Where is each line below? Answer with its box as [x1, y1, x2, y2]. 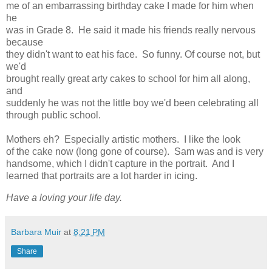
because [6, 37, 43, 48]
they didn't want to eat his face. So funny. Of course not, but [6, 49, 260, 60]
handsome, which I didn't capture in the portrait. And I [6, 158, 234, 169]
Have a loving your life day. [6, 192, 122, 203]
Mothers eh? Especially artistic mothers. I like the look [6, 134, 240, 145]
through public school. [6, 110, 101, 121]
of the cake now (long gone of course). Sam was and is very [6, 146, 263, 157]
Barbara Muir [11, 227, 61, 237]
